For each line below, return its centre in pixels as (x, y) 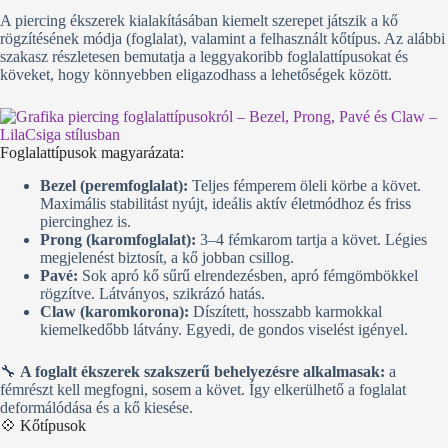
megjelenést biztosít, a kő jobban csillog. (167, 257)
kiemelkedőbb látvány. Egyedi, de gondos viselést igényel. (224, 329)
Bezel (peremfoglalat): (114, 185)
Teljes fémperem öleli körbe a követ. (304, 185)
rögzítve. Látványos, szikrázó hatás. (152, 293)
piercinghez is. (85, 221)
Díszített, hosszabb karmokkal (285, 311)
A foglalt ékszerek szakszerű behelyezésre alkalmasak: (202, 371)
